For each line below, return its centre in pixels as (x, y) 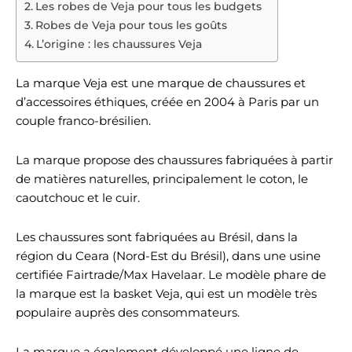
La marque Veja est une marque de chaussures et (161, 83)
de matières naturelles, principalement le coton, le (162, 179)
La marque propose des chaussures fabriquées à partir (174, 160)
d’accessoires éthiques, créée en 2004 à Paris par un (167, 102)
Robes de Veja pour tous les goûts (131, 25)
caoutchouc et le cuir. (78, 198)
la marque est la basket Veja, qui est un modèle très (166, 293)
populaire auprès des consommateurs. (128, 312)
